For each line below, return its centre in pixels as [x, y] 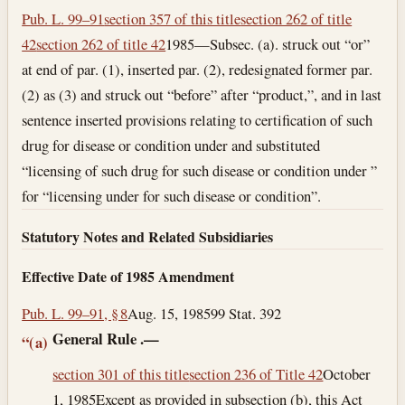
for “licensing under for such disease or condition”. [172, 196]
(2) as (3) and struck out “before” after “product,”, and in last [202, 95]
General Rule [95, 339]
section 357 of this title [173, 19]
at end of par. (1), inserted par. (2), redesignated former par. [198, 70]
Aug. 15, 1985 [170, 313]
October [347, 374]
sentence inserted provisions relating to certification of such [198, 120]
